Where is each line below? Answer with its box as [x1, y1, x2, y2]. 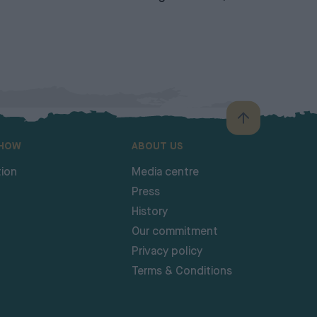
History [132, 206, 168, 218]
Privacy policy [132, 246, 203, 258]
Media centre [132, 166, 200, 178]
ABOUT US [132, 141, 184, 151]
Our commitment [132, 226, 219, 238]
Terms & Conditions [132, 265, 233, 277]
